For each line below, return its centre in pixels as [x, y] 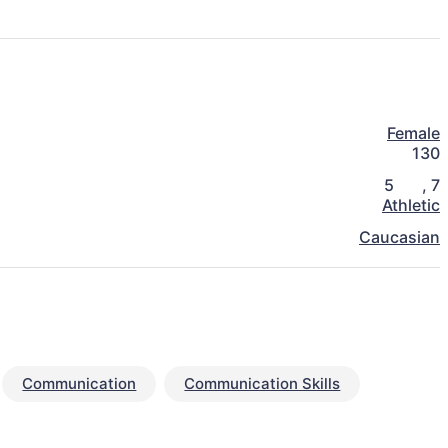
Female [413, 133]
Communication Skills [262, 384]
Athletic [411, 205]
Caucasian [399, 237]
